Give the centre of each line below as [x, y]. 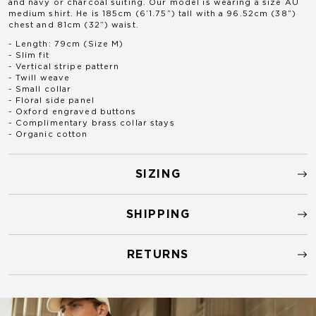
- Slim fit [29, 56]
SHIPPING [158, 215]
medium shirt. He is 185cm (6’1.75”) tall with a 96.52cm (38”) [152, 13]
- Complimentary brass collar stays [91, 123]
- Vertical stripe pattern [64, 67]
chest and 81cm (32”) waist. [73, 25]
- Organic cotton [48, 135]
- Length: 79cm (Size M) [66, 44]
